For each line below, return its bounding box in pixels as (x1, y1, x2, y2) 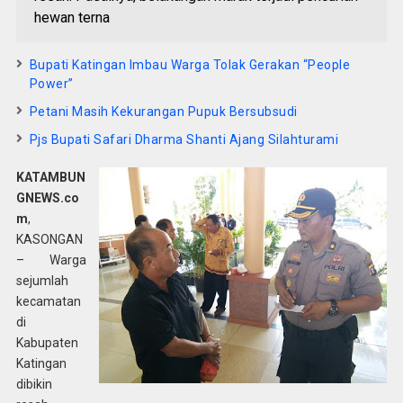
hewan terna (33, 9, 110, 26)
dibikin (15, 377, 52, 391)
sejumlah (15, 273, 68, 288)
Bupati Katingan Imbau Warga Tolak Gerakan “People (29, 58, 351, 72)
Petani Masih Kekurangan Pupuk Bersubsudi (29, 104, 298, 119)
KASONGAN (15, 232, 83, 246)
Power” (29, 76, 74, 91)
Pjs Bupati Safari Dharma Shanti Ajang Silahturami (29, 132, 339, 147)
